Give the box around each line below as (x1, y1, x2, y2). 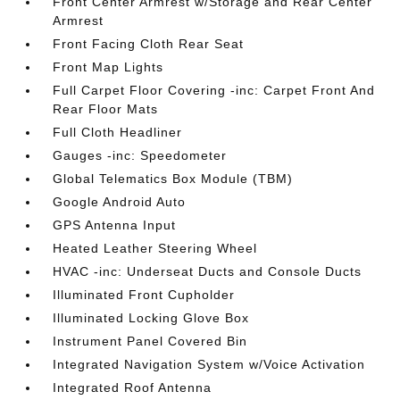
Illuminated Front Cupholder (53, 287, 236, 303)
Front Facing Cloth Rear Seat (53, 37, 245, 52)
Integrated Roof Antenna (53, 380, 212, 396)
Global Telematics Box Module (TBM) (53, 171, 294, 187)
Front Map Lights (53, 60, 164, 75)
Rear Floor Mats (53, 102, 159, 117)
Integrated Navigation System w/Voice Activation (53, 357, 366, 372)
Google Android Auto (53, 195, 187, 210)
